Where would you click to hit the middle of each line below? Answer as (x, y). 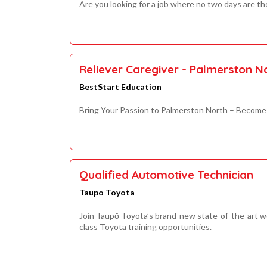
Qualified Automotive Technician (166, 175)
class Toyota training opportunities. (145, 227)
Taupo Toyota (107, 193)
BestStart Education (120, 86)
